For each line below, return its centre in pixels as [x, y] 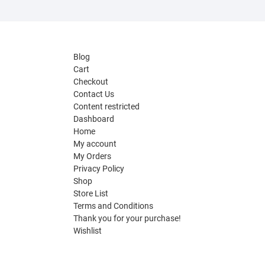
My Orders [92, 156]
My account [95, 143]
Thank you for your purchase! [127, 218]
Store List [91, 193]
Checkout [91, 81]
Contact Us [93, 94]
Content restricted [106, 106]
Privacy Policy [98, 168]
